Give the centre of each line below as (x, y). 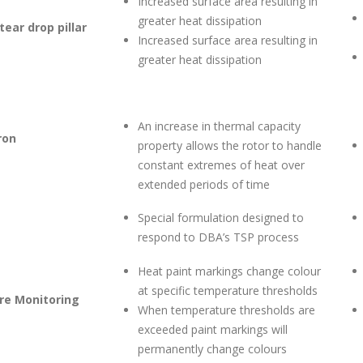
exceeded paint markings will (213, 329)
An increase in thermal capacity (219, 126)
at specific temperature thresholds (228, 290)
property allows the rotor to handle (230, 145)
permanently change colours (212, 348)
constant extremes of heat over (221, 164)
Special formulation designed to (221, 217)
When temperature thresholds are (226, 310)
